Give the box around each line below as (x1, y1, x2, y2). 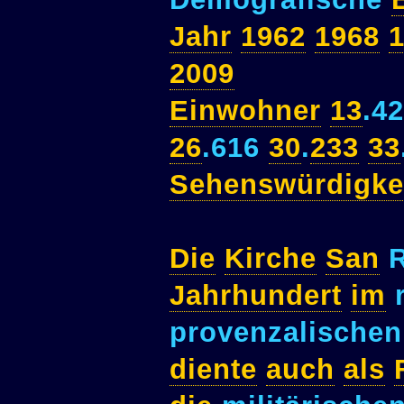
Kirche (225, 242, 317, 274)
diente (170, 353, 257, 385)
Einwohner (170, 94, 321, 126)
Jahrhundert (170, 279, 342, 311)
